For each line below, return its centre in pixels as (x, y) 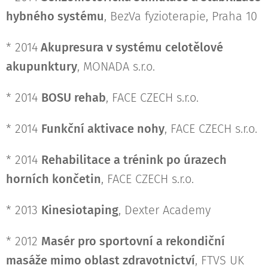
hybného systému (55, 16)
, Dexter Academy (165, 210)
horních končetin (54, 179)
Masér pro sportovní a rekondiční (133, 241)
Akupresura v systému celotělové (130, 48)
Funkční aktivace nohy (103, 129)
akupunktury (42, 67)
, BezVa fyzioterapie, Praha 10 (181, 16)
